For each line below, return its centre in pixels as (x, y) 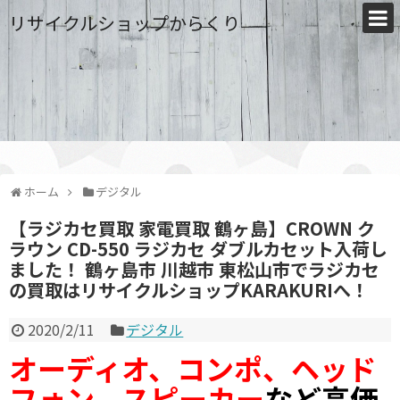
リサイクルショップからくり (125, 23)
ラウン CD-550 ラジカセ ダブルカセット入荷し (198, 249)
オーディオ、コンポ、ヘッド (193, 368)
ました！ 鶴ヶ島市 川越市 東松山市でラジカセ (194, 269)
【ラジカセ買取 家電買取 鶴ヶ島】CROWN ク (192, 228)
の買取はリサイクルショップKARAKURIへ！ (189, 290)
